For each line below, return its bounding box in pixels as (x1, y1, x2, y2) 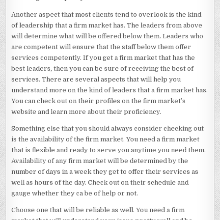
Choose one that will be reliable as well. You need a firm (11, 206, 185, 214)
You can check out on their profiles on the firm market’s (11, 97, 186, 105)
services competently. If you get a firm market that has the (11, 54, 195, 61)
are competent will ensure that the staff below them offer (11, 43, 192, 51)
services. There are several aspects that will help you (11, 76, 181, 83)
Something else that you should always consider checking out (11, 125, 204, 132)
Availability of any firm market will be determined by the (11, 157, 189, 165)
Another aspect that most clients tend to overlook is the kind (11, 11, 202, 18)
